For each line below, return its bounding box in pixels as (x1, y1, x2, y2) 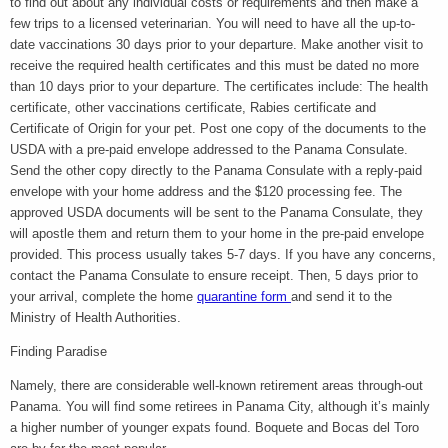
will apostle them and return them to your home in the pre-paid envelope (10, 225, 424, 241)
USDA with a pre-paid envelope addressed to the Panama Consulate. (10, 141, 408, 157)
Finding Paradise (10, 343, 107, 359)
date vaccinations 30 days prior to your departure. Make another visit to (10, 36, 423, 52)
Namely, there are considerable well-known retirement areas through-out (10, 377, 423, 393)
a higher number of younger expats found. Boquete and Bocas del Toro (10, 419, 419, 435)
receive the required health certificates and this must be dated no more (10, 57, 419, 73)
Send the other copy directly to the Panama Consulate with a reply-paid (10, 162, 422, 178)
